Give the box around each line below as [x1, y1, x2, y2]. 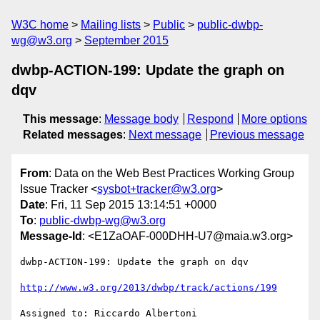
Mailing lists [81, 19, 141, 31]
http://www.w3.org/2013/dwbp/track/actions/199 [20, 282, 277, 294]
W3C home [11, 19, 69, 31]
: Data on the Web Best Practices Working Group [49, 167, 294, 180]
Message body [104, 113, 179, 125]
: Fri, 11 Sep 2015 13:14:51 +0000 [45, 199, 216, 211]
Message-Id [20, 230, 82, 243]
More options [241, 113, 308, 125]
